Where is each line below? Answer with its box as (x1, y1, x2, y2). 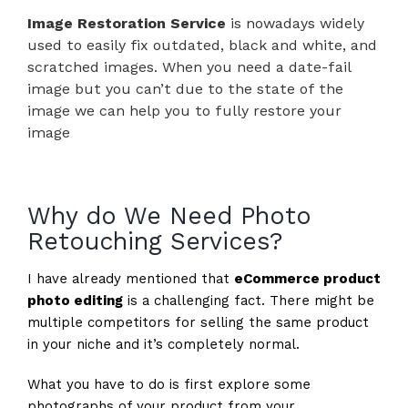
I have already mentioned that (26, 270, 234, 288)
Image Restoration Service (26, 15, 226, 33)
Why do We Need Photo (26, 201, 311, 230)
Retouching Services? (26, 227, 282, 256)
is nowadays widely (225, 15, 364, 33)
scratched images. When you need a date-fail (26, 58, 351, 76)
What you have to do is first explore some (26, 376, 311, 393)
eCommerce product (233, 270, 381, 288)
